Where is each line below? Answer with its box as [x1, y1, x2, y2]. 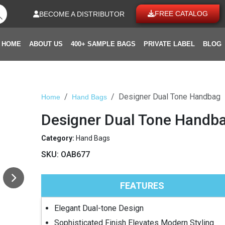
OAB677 [60, 150, 90, 159]
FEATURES [120, 180, 165, 191]
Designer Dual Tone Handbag [118, 92, 220, 101]
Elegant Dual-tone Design [54, 203, 144, 213]
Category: [41, 134, 76, 142]
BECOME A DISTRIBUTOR [39, 10, 125, 18]
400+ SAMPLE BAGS [71, 40, 136, 48]
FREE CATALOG [155, 10, 208, 18]
